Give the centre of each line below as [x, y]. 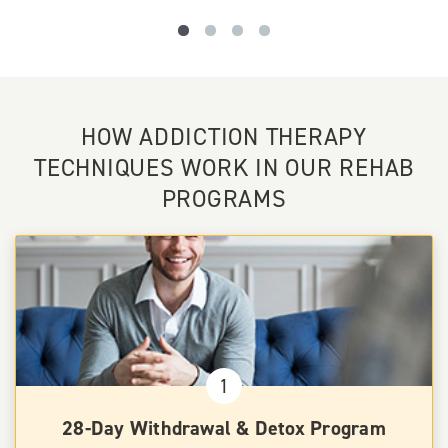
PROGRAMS [224, 199]
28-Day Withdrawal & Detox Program [224, 428]
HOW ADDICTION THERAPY [224, 137]
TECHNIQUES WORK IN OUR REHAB [224, 168]
